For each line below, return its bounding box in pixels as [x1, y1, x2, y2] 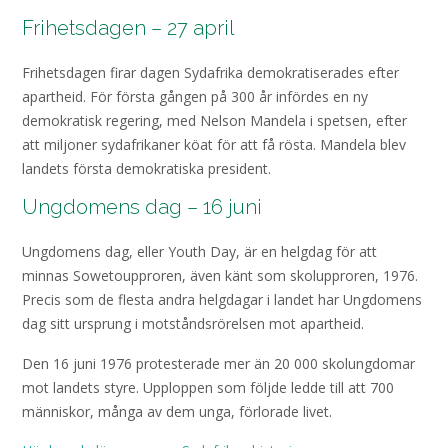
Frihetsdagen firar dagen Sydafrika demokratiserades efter [22, 62, 399, 82]
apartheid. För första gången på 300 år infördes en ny [22, 86, 368, 106]
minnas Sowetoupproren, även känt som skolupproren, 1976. [22, 266, 418, 286]
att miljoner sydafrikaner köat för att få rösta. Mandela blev [22, 134, 406, 154]
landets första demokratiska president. [22, 158, 275, 178]
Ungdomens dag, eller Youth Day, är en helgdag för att [22, 242, 377, 262]
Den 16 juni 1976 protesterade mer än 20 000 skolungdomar [22, 353, 415, 373]
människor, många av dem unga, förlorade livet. [22, 401, 332, 421]
